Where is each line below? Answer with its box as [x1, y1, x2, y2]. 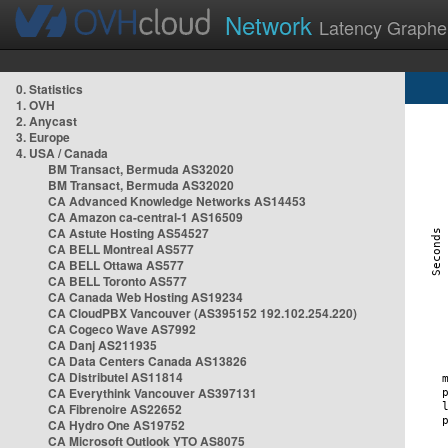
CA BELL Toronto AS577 [48, 272, 187, 290]
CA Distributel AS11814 [48, 368, 183, 386]
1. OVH [16, 96, 55, 114]
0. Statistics [16, 80, 83, 98]
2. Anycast [16, 112, 77, 130]
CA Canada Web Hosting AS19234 [48, 288, 243, 306]
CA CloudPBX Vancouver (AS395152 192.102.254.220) [48, 304, 357, 322]
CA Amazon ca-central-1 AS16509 [48, 208, 243, 226]
